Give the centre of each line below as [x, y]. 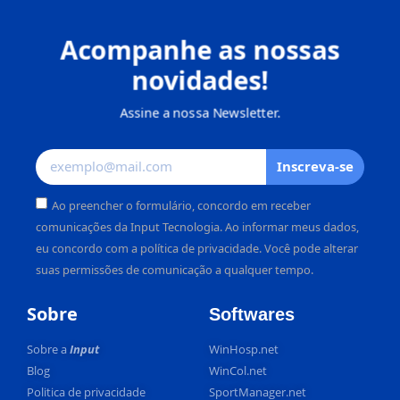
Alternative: [74, 291]
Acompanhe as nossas [200, 49]
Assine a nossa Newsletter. [200, 113]
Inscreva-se [315, 167]
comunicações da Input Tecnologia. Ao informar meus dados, [197, 227]
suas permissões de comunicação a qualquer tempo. [175, 270]
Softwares [252, 314]
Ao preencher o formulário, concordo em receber [181, 206]
